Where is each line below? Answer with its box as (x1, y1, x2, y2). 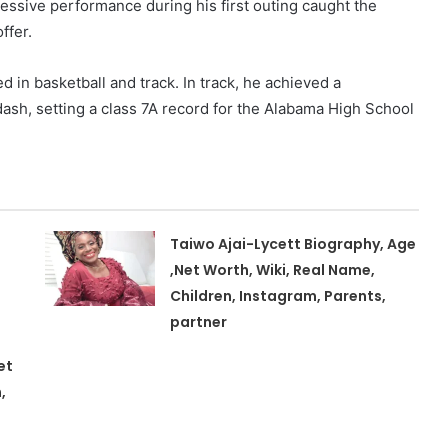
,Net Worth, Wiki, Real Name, (170, 259, 376, 280)
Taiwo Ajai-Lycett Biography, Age (170, 233, 417, 254)
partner (170, 311, 228, 332)
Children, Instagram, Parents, (170, 285, 387, 306)
